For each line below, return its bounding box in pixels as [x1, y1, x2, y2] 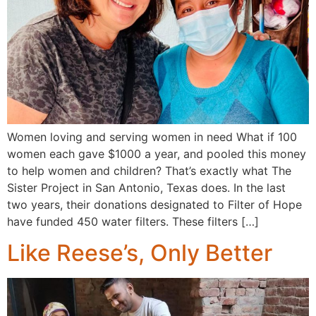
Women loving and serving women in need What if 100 [7, 130, 297, 145]
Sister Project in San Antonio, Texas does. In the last [7, 181, 286, 195]
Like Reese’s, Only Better [7, 239, 272, 267]
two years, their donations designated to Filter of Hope [7, 197, 302, 212]
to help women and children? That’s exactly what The [7, 164, 291, 178]
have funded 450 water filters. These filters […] [7, 214, 259, 229]
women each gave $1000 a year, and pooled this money [7, 147, 306, 162]
